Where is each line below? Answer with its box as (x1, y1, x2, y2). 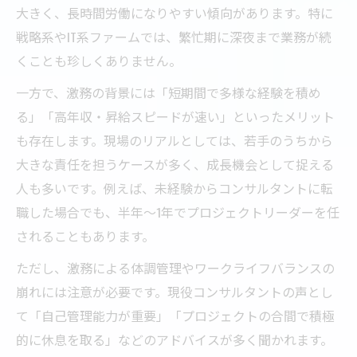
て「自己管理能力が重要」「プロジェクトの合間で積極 (16, 305, 335, 325)
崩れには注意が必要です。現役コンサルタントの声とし (16, 281, 333, 301)
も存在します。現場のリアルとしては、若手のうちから (16, 130, 333, 150)
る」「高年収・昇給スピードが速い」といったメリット (16, 106, 335, 126)
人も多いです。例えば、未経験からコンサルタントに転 (16, 178, 333, 198)
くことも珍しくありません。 (16, 50, 182, 70)
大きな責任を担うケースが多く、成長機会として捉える (16, 154, 334, 174)
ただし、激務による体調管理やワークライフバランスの (16, 257, 335, 277)
